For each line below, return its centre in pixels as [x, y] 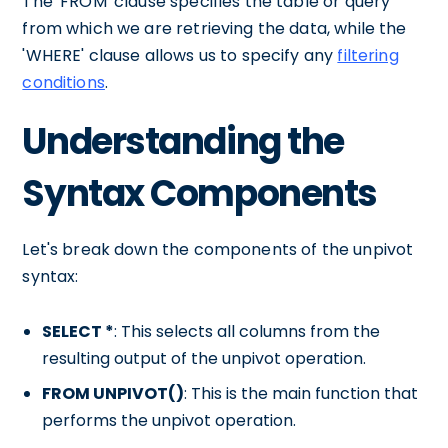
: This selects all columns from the [247, 331]
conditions [63, 82]
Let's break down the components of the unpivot [218, 249]
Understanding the [183, 141]
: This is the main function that [301, 393]
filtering [368, 55]
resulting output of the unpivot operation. [204, 358]
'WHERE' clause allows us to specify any [180, 55]
